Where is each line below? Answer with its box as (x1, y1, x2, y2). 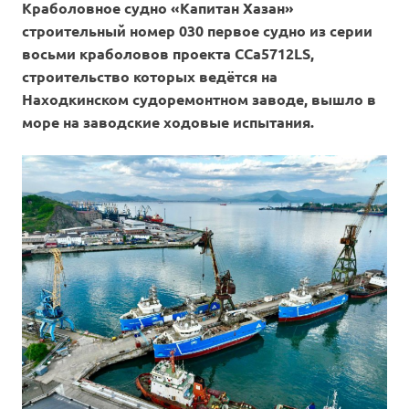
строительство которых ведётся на (22, 67, 278, 87)
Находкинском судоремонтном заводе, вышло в (22, 89, 376, 110)
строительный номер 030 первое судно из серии (22, 21, 372, 41)
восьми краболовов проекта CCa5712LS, (22, 44, 314, 64)
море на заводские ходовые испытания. (22, 112, 314, 132)
